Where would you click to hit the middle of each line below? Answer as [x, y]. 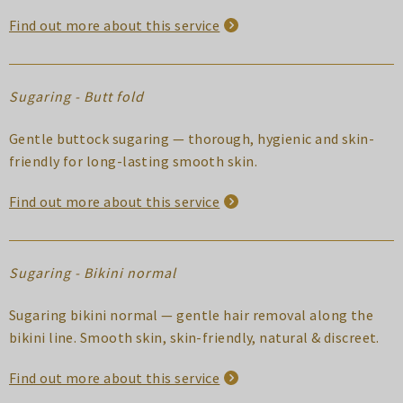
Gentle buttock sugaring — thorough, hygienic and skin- [192, 138]
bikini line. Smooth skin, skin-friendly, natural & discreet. [194, 337]
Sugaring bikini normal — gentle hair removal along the [192, 314]
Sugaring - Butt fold [76, 96]
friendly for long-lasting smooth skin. [134, 161]
